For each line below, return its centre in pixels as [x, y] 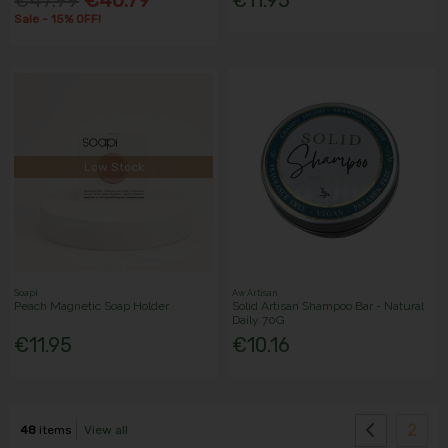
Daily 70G [259, 319]
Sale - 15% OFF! [58, 18]
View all [106, 430]
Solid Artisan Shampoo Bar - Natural [328, 305]
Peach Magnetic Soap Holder [92, 305]
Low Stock [113, 166]
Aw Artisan [255, 292]
